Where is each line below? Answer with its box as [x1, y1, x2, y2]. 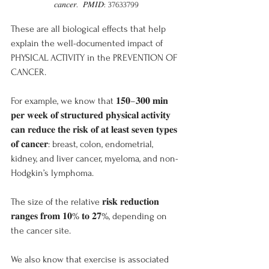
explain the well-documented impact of [11, 38, 165, 49]
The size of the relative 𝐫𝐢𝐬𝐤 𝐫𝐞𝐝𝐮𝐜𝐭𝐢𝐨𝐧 [11, 196, 162, 208]
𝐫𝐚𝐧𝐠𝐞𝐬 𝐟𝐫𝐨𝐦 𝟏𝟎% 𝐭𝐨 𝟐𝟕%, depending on [11, 211, 169, 222]
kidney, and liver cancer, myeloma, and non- [11, 153, 178, 165]
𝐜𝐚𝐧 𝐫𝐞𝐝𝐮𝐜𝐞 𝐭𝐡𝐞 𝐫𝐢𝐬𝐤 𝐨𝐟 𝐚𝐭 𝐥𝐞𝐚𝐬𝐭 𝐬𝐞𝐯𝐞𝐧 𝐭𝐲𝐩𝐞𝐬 [11, 124, 180, 136]
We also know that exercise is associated [11, 254, 171, 265]
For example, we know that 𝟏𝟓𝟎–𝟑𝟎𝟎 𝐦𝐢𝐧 [11, 95, 171, 107]
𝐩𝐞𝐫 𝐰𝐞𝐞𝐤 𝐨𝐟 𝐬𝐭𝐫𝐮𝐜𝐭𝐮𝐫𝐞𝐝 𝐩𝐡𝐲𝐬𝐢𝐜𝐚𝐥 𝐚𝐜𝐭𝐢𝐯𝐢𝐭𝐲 [11, 110, 173, 121]
